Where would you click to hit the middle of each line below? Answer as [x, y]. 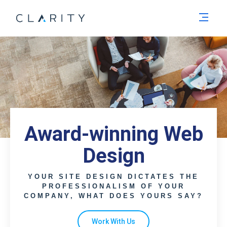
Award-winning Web [113, 134]
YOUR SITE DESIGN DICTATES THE [113, 177]
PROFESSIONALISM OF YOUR [113, 186]
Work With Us [113, 221]
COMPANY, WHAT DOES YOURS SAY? [113, 196]
